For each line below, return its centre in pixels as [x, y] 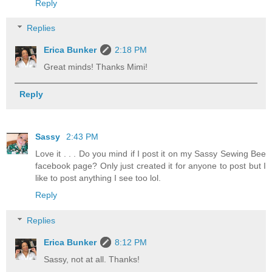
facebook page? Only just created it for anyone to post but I [151, 166]
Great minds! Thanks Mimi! [96, 67]
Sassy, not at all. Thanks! [92, 259]
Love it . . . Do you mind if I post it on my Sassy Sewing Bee [151, 154]
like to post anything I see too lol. [98, 178]
